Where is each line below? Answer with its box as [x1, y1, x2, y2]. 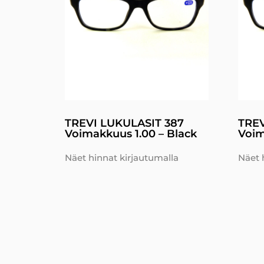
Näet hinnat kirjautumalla [65, 151, 179, 163]
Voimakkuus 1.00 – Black [65, 127, 197, 140]
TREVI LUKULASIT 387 [65, 116, 184, 130]
